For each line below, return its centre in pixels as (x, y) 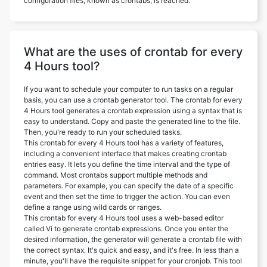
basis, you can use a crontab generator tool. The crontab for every (133, 100)
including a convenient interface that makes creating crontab (125, 153)
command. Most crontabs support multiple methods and (116, 175)
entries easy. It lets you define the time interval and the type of (127, 164)
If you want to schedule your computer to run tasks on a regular (128, 89)
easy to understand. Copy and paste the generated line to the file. (132, 121)
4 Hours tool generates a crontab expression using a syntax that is (133, 110)
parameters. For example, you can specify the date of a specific (129, 185)
